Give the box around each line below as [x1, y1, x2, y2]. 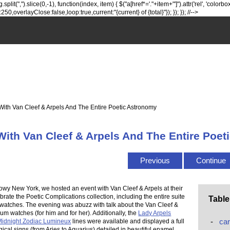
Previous [138, 156, 172, 165]
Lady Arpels [138, 209, 171, 217]
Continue [194, 156, 228, 165]
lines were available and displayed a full [71, 218, 185, 225]
